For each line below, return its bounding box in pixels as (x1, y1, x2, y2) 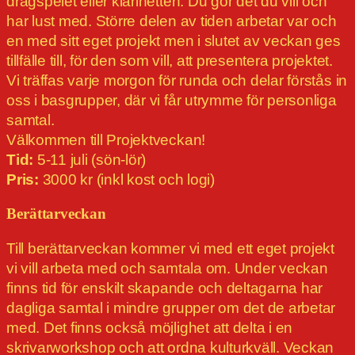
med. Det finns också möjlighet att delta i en (6, 319, 293, 337)
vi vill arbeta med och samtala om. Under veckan (6, 260, 328, 277)
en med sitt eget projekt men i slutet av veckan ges (6, 32, 341, 50)
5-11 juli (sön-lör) (36, 151, 147, 169)
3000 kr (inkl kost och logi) (42, 171, 215, 189)
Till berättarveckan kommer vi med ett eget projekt (6, 240, 335, 258)
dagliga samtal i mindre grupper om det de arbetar (6, 300, 336, 317)
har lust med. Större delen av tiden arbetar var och (6, 13, 337, 30)
